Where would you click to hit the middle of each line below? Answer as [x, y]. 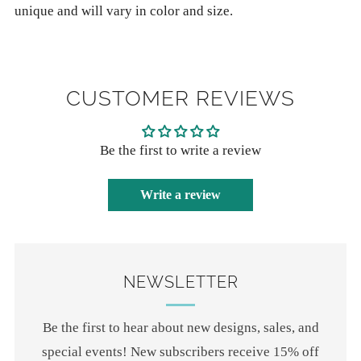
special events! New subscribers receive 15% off [180, 351]
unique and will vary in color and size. [124, 10]
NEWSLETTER [180, 282]
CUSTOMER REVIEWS [180, 98]
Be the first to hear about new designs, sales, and [180, 327]
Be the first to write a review [180, 150]
